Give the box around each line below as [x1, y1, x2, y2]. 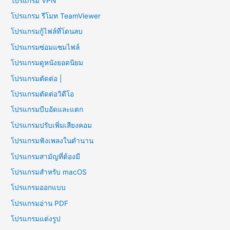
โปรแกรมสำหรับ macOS [11, 168, 87, 176]
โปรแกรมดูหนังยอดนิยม [11, 59, 84, 67]
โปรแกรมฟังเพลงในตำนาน [11, 137, 94, 145]
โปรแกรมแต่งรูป [11, 215, 61, 223]
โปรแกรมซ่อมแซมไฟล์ [11, 43, 80, 51]
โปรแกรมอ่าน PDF [11, 199, 69, 207]
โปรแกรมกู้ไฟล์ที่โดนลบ [11, 27, 83, 36]
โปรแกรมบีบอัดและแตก [11, 105, 84, 114]
